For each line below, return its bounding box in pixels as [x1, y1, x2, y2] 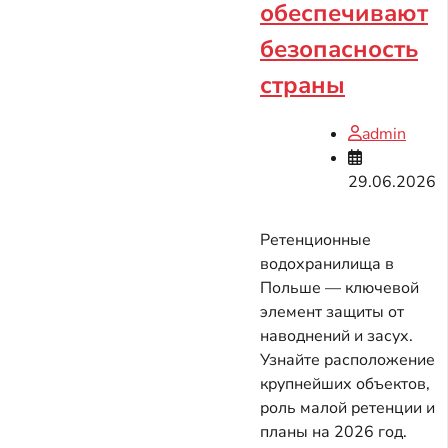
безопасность [260, 32, 418, 65]
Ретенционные [260, 229, 371, 252]
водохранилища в [260, 253, 394, 276]
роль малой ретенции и [260, 397, 435, 420]
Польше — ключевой [260, 277, 419, 300]
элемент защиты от [260, 301, 404, 324]
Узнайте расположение [260, 349, 435, 372]
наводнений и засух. [260, 325, 413, 348]
